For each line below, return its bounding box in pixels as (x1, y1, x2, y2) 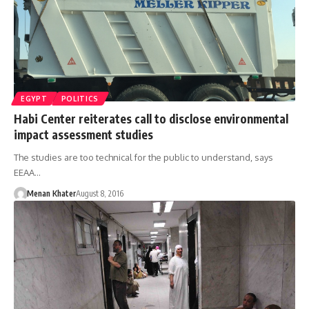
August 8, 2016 (75, 188, 123, 199)
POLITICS (61, 94, 99, 103)
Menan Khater (26, 188, 76, 199)
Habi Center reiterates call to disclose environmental (14, 110, 288, 126)
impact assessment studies (14, 126, 153, 142)
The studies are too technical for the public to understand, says (14, 151, 273, 163)
